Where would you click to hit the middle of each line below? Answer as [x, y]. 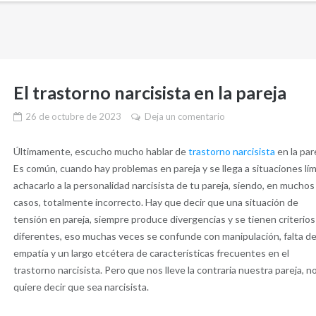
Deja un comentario [185, 116]
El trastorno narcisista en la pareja [150, 92]
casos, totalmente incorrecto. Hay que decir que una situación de [156, 202]
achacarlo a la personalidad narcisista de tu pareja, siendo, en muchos [164, 185]
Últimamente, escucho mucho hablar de [101, 151]
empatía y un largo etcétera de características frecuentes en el [151, 253]
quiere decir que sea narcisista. [81, 286]
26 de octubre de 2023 [74, 116]
